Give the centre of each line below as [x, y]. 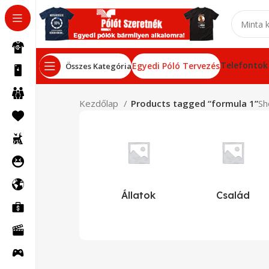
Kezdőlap [100, 103]
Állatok [139, 195]
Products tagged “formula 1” [195, 103]
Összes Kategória [98, 66]
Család [233, 195]
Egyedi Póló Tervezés [176, 66]
